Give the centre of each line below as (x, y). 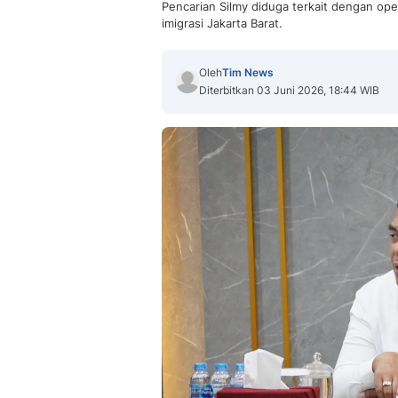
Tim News (248, 72)
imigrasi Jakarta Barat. (222, 23)
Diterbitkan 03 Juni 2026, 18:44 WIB (289, 90)
